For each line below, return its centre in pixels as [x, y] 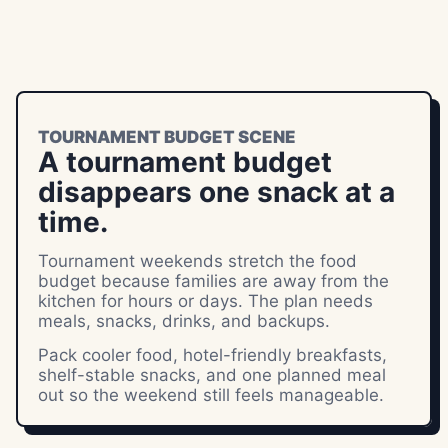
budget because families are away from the [213, 281]
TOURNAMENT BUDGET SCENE [167, 137]
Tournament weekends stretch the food [197, 261]
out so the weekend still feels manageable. [211, 395]
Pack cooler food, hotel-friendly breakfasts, [212, 355]
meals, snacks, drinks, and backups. [184, 321]
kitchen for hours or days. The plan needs [205, 301]
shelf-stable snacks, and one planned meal [212, 375]
